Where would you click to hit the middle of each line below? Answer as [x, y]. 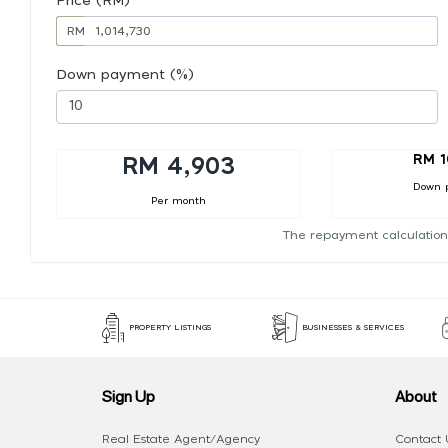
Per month [178, 200]
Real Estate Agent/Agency [181, 439]
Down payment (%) [125, 74]
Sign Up [128, 396]
